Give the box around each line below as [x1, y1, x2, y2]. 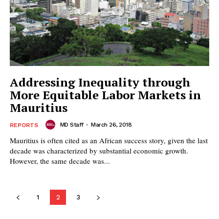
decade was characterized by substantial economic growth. [10, 145, 188, 155]
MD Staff [60, 121, 84, 128]
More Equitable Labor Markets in [10, 87, 201, 103]
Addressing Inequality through [10, 74, 190, 90]
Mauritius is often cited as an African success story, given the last [10, 135, 208, 145]
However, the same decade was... [10, 155, 110, 166]
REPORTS [10, 121, 38, 129]
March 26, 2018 [91, 121, 131, 128]
